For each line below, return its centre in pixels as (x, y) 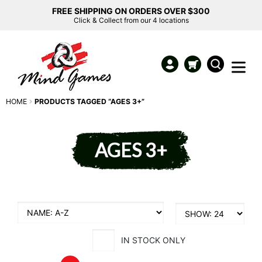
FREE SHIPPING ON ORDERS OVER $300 (131, 11)
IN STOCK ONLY (153, 240)
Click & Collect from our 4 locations (131, 20)
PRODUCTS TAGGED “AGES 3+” (90, 101)
